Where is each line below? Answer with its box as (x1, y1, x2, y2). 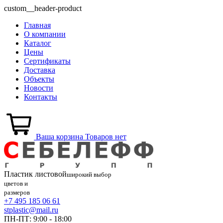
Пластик (4, 169, 35, 178)
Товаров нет (85, 132, 126, 141)
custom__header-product (4, 4, 82, 12)
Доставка (24, 66, 55, 74)
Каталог (24, 39, 51, 47)
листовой (35, 169, 67, 178)
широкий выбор (67, 170, 111, 178)
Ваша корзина (36, 132, 83, 141)
